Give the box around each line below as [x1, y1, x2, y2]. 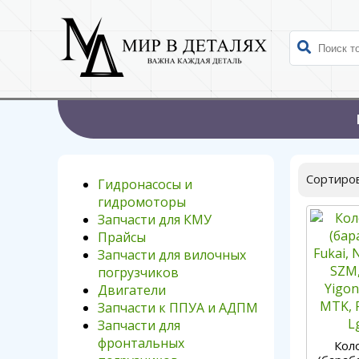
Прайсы [98, 228, 146, 246]
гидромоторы [98, 193, 186, 211]
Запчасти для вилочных [98, 246, 246, 264]
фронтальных [98, 334, 184, 352]
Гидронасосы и [98, 175, 192, 193]
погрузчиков [98, 264, 179, 281]
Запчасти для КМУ [98, 211, 212, 228]
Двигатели [98, 281, 166, 299]
